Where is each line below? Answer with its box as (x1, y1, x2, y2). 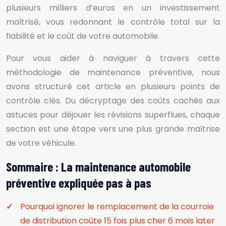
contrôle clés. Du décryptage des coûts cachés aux (6, 95, 220, 106)
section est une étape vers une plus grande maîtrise (6, 123, 220, 135)
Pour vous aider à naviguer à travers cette (6, 52, 220, 64)
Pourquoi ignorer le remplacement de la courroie (20, 201, 214, 212)
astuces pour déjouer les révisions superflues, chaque (6, 109, 220, 121)
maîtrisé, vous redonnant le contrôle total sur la (6, 16, 220, 28)
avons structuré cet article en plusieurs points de (6, 81, 220, 92)
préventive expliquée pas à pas (6, 175, 151, 190)
